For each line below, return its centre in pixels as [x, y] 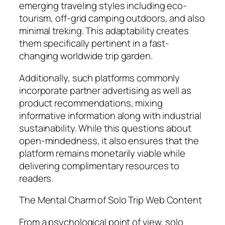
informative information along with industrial [110, 115]
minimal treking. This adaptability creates [104, 31]
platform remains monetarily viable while [102, 153]
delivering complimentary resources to [99, 165]
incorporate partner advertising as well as [105, 90]
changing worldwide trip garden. [86, 56]
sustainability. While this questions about [105, 128]
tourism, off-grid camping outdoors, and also [112, 18]
